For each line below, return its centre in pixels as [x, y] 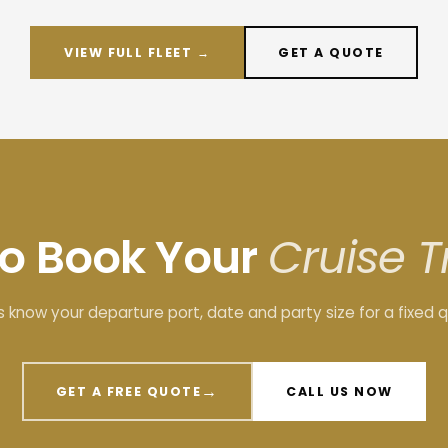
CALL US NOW [339, 391]
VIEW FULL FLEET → [137, 52]
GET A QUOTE [331, 52]
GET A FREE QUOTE [128, 391]
